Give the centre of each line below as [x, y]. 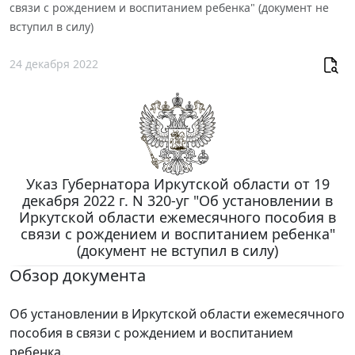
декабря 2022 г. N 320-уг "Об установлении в [177, 200]
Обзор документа [78, 275]
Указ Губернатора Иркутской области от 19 [177, 183]
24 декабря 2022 [54, 64]
